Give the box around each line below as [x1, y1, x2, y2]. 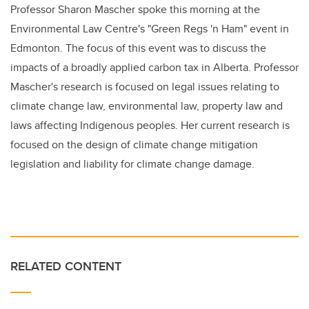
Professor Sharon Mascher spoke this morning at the [10, 1, 260, 17]
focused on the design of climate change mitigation [10, 137, 258, 152]
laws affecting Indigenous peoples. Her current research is [10, 117, 290, 133]
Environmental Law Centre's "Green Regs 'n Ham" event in [10, 21, 289, 37]
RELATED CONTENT [10, 257, 121, 275]
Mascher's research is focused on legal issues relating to [10, 79, 279, 94]
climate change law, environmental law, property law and [10, 98, 283, 114]
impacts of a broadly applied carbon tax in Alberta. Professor [10, 59, 299, 75]
